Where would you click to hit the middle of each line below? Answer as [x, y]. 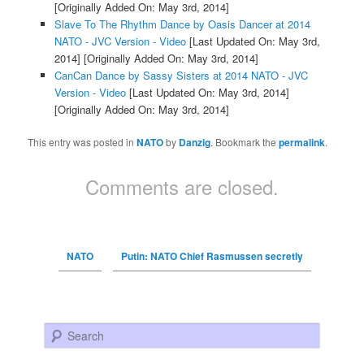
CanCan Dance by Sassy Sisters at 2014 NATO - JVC [181, 75]
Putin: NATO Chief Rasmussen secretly [212, 256]
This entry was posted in [82, 141]
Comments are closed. [182, 186]
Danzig [195, 142]
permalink [302, 142]
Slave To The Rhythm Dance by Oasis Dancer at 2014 [182, 24]
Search [61, 331]
